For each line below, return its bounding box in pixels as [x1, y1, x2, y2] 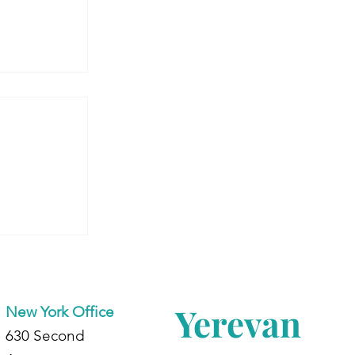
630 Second [5, 326, 85, 345]
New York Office [5, 303, 114, 322]
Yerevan [174, 300, 301, 347]
